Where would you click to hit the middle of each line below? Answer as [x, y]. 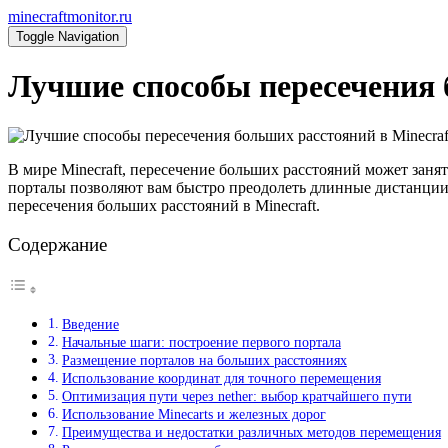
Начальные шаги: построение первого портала [201, 342]
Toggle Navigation [67, 36]
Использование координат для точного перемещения [221, 378]
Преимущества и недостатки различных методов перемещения [251, 432]
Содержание [57, 245]
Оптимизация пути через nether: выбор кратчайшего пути [236, 396]
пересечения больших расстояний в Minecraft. [164, 205]
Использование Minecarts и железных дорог [193, 414]
